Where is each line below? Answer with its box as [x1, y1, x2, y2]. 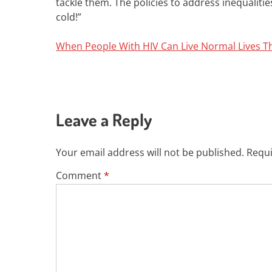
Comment [56, 169, 104, 182]
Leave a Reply [56, 109, 152, 131]
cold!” [56, 10, 81, 24]
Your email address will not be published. [56, 146, 244, 159]
